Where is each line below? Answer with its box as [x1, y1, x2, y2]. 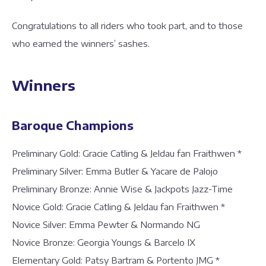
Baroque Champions [12, 118, 137, 132]
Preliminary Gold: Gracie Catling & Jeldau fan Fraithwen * [12, 148, 246, 159]
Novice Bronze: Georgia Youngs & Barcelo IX [12, 237, 200, 248]
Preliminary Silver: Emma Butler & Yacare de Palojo [12, 166, 225, 176]
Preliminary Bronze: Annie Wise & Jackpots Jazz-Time [12, 183, 240, 194]
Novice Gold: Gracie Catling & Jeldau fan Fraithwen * [12, 201, 230, 212]
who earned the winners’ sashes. [12, 38, 152, 49]
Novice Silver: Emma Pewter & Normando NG [12, 219, 207, 230]
